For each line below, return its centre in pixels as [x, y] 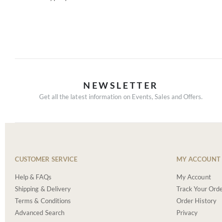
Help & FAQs [33, 177]
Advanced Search [40, 212]
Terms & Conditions [43, 200]
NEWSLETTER [121, 85]
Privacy [187, 212]
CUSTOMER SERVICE [46, 159]
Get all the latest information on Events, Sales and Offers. [121, 97]
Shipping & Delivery [43, 189]
